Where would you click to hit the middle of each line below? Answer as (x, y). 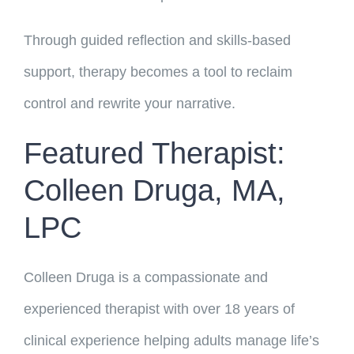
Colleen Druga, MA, (154, 191)
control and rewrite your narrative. (129, 104)
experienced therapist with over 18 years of (159, 309)
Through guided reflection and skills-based (157, 41)
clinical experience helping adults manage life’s (171, 341)
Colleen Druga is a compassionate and (145, 278)
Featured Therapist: (154, 154)
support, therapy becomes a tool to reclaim (158, 72)
